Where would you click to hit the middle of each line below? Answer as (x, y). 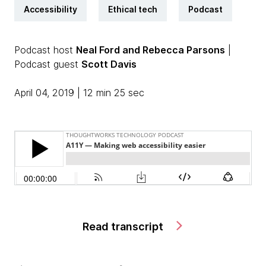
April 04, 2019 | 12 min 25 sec (79, 93)
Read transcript (124, 227)
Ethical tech (133, 9)
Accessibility (50, 9)
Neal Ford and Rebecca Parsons (151, 50)
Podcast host (45, 50)
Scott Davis (109, 64)
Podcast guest (48, 64)
